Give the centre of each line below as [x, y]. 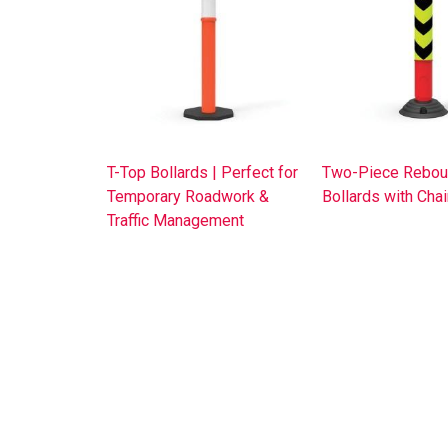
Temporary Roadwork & [188, 196]
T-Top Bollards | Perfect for [202, 172]
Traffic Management [175, 220]
